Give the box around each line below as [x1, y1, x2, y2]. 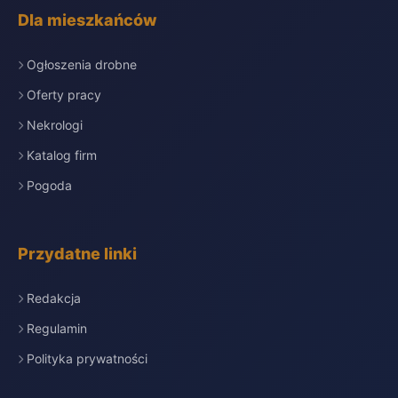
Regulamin [27, 321, 87, 336]
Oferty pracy [27, 87, 101, 102]
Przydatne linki [18, 244, 137, 263]
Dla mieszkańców [18, 11, 157, 29]
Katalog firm [27, 147, 97, 163]
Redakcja [27, 291, 81, 306]
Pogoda [27, 178, 72, 193]
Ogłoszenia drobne [27, 57, 137, 72]
